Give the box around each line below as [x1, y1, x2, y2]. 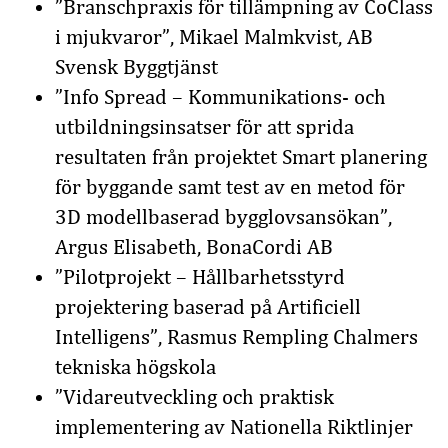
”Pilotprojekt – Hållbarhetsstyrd [55, 265, 345, 289]
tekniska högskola [55, 355, 216, 379]
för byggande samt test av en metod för [55, 175, 405, 199]
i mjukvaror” [55, 25, 170, 49]
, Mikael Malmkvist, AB [170, 25, 373, 49]
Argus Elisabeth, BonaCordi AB [55, 235, 333, 259]
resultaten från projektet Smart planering [55, 145, 427, 169]
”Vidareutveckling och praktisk [55, 385, 334, 409]
